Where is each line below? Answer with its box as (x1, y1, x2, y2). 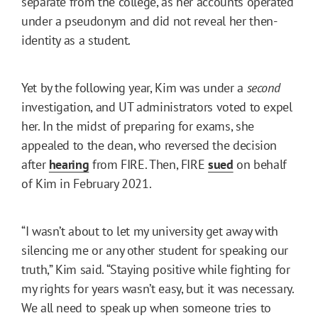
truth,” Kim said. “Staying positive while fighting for (21, 261, 290, 278)
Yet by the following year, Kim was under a (21, 79, 247, 96)
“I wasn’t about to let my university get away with (21, 222, 279, 239)
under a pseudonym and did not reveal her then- (21, 12, 278, 29)
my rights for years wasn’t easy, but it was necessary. (21, 280, 294, 297)
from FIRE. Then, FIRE (89, 155, 209, 172)
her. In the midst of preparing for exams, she (21, 117, 254, 134)
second (246, 79, 280, 96)
